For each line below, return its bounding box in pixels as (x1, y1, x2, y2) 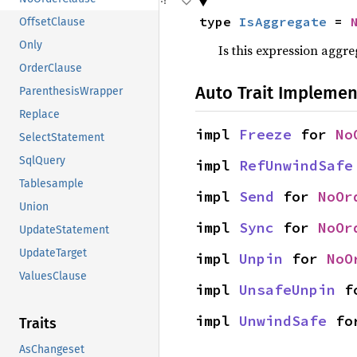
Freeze (239, 125, 292, 143)
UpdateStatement (19, 223, 109, 237)
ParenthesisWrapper (19, 84, 123, 99)
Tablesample (19, 177, 84, 191)
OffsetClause (19, 15, 85, 29)
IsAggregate (238, 14, 327, 29)
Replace (19, 108, 60, 122)
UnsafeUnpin (239, 280, 335, 299)
